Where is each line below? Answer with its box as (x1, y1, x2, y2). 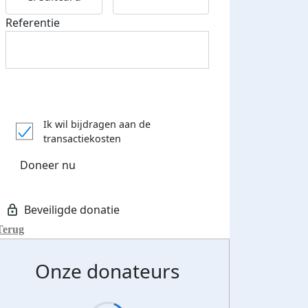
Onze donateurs (35, 258, 179, 285)
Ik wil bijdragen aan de (43, 118, 151, 131)
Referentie (5, 15, 60, 31)
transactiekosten (43, 132, 121, 146)
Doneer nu (20, 157, 76, 173)
